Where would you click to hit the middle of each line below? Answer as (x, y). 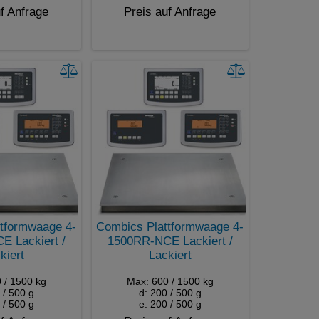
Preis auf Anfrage (170, 11)
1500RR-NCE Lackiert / (170, 241)
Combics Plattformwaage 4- (170, 226)
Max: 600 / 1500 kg (170, 281)
